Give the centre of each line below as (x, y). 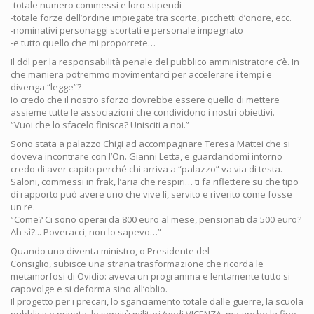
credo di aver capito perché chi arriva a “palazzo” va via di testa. (146, 169)
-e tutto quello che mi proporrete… (83, 43)
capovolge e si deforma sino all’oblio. (89, 289)
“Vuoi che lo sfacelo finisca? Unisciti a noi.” (100, 125)
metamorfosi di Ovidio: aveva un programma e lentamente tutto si (150, 277)
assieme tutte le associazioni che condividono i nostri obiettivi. (143, 112)
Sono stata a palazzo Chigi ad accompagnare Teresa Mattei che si (150, 144)
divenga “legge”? (46, 87)
